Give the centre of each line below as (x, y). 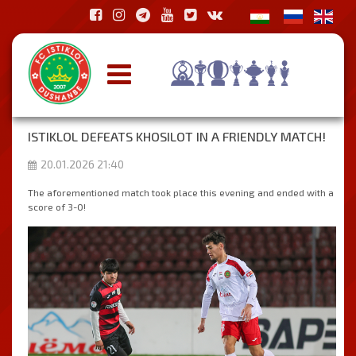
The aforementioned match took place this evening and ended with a (181, 192)
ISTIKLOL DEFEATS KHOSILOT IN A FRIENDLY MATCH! (177, 136)
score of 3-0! (57, 207)
